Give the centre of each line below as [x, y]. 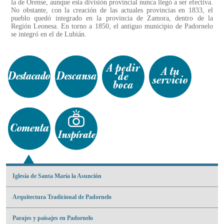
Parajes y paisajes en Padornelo [53, 218]
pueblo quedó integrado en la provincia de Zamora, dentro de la [112, 18]
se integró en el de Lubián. [49, 34]
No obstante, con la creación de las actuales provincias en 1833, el [112, 10]
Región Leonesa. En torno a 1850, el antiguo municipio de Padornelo [112, 26]
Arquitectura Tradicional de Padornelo [62, 197]
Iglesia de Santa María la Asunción [57, 176]
